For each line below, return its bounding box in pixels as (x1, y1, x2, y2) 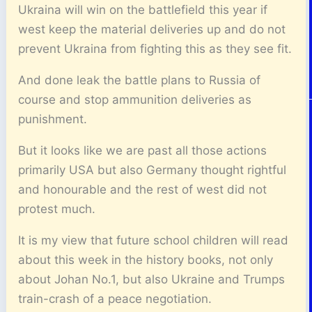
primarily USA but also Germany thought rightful (18, 162, 287, 177)
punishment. (18, 111, 88, 126)
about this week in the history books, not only (18, 252, 274, 267)
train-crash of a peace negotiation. (18, 291, 212, 306)
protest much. (18, 201, 96, 216)
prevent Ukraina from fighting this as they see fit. (18, 41, 292, 56)
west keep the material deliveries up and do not (18, 22, 286, 36)
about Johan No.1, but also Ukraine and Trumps (18, 272, 286, 286)
